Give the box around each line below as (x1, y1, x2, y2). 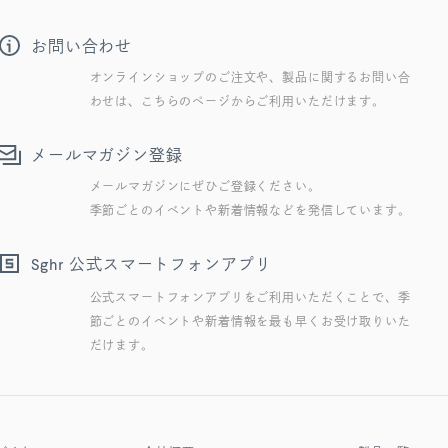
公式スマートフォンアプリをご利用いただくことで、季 (89, 291, 411, 304)
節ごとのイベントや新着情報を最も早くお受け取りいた (89, 315, 411, 328)
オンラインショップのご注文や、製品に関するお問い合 (89, 71, 411, 84)
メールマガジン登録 (31, 147, 183, 164)
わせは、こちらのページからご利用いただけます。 (89, 95, 385, 108)
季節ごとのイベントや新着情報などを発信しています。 (89, 204, 411, 217)
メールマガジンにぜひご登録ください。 (89, 180, 321, 193)
